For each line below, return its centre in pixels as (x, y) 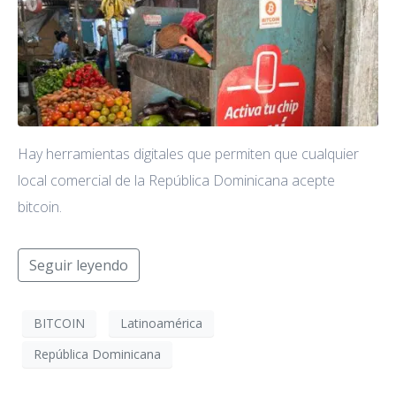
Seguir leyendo (79, 265)
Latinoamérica (161, 324)
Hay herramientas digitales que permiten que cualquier (188, 153)
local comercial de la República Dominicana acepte (176, 180)
